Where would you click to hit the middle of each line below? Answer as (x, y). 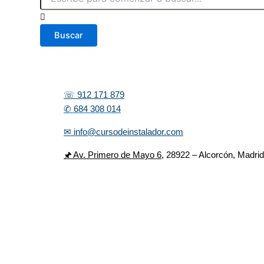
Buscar (69, 35)
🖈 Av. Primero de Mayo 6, (114, 155)
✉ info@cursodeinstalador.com (123, 132)
